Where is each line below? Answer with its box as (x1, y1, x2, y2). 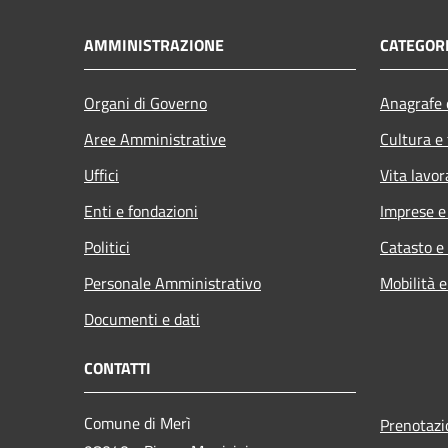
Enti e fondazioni (84, 199, 198, 224)
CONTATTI (84, 356, 151, 381)
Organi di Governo (84, 91, 207, 116)
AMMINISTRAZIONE (84, 33, 224, 58)
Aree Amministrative (84, 127, 226, 152)
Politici (84, 235, 130, 260)
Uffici (84, 163, 119, 188)
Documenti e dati (84, 307, 200, 332)
